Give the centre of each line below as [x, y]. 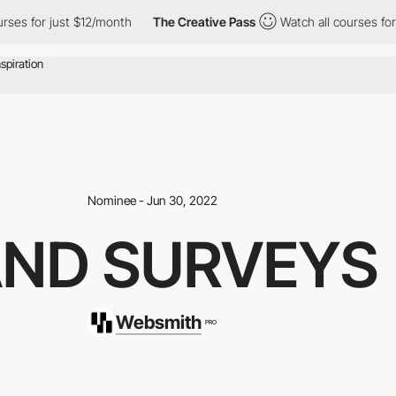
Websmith [158, 322]
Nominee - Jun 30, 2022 [152, 200]
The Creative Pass [143, 22]
